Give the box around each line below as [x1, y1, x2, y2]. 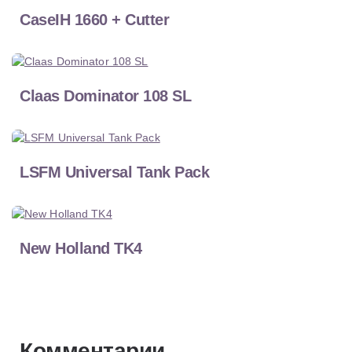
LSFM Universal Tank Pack [20, 163, 209, 181]
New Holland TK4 [20, 240, 142, 258]
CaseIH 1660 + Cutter [20, 11, 169, 29]
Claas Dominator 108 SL [20, 87, 191, 105]
